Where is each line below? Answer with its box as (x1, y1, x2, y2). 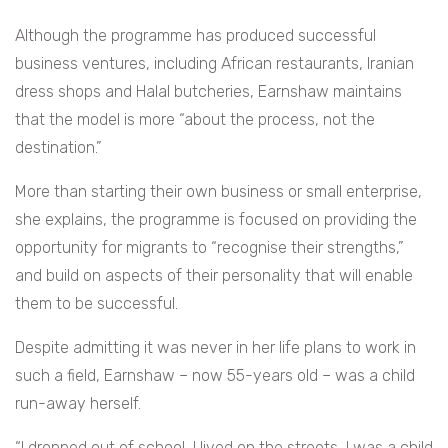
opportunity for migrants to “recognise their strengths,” (15, 238, 404, 258)
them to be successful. (15, 294, 178, 314)
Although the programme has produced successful (15, 26, 376, 46)
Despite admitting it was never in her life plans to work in (15, 338, 416, 358)
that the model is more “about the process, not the (15, 110, 375, 130)
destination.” (15, 138, 102, 158)
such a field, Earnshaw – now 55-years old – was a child (15, 366, 415, 386)
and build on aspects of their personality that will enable (15, 266, 413, 286)
